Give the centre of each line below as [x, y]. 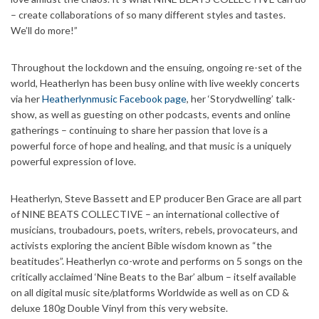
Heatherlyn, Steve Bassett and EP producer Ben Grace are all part [156, 198]
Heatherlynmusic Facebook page [114, 98]
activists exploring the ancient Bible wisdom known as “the [141, 245]
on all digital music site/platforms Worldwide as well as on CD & [150, 292]
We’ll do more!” [44, 30]
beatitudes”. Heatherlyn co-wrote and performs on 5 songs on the [157, 261]
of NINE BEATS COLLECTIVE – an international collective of [145, 214]
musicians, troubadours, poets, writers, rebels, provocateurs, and [154, 229]
